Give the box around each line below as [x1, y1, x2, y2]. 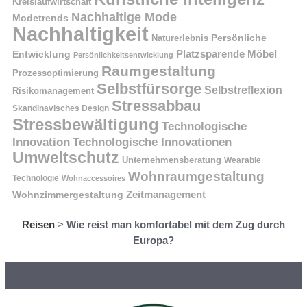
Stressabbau [112, 98, 201, 115]
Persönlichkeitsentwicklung [73, 51, 173, 60]
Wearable [224, 156, 261, 165]
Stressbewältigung [12, 115, 159, 134]
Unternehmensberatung [122, 156, 221, 166]
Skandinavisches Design [12, 103, 109, 114]
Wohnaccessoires [62, 174, 125, 183]
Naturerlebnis [151, 33, 208, 44]
